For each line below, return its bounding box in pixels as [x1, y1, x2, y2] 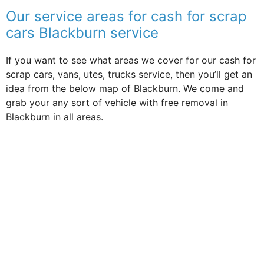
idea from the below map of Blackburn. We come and [6, 82, 244, 94]
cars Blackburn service [6, 24, 159, 41]
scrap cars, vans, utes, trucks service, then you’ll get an [6, 68, 252, 80]
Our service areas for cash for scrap [6, 7, 247, 25]
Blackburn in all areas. [6, 110, 103, 123]
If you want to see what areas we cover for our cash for [6, 54, 256, 66]
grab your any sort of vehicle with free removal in [6, 96, 228, 108]
